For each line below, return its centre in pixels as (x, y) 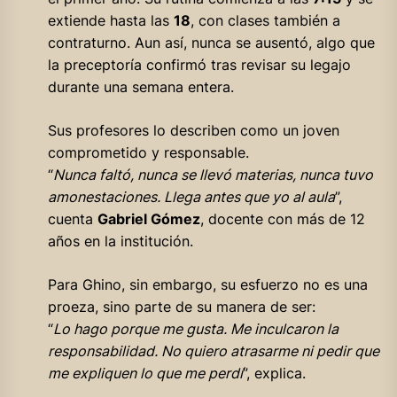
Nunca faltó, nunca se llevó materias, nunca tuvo (213, 174)
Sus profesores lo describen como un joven (193, 130)
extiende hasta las (110, 20)
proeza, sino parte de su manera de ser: (181, 306)
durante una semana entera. (140, 86)
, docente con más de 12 (282, 218)
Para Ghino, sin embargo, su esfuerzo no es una (207, 284)
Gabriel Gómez (148, 218)
